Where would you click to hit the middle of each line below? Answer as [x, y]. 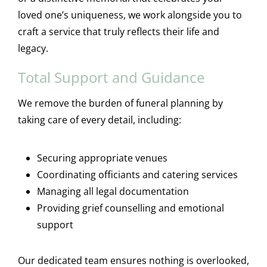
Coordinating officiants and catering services [137, 174]
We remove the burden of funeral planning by [120, 103]
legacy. [33, 48]
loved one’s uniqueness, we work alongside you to [130, 15]
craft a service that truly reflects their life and [118, 31]
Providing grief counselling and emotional [130, 208]
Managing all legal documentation [113, 191]
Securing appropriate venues [102, 158]
